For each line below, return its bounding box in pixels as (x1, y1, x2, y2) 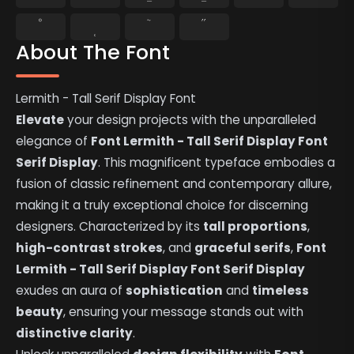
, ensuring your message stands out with (63, 303, 304, 321)
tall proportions (203, 218, 308, 235)
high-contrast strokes (16, 239, 164, 257)
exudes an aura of (16, 282, 126, 299)
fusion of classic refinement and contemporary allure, (16, 175, 333, 193)
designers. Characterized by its (16, 218, 204, 235)
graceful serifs (194, 239, 292, 257)
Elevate (16, 111, 65, 129)
